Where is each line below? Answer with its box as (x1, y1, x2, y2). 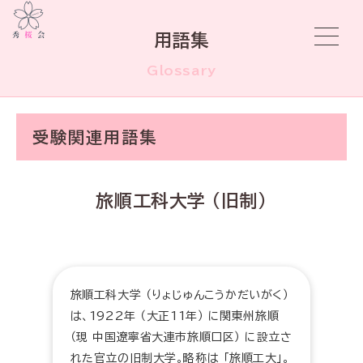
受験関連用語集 (32, 129, 157, 145)
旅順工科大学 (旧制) (96, 192, 267, 210)
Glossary (147, 64, 216, 77)
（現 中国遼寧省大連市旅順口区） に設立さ (70, 331, 293, 343)
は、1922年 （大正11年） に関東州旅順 (70, 310, 280, 322)
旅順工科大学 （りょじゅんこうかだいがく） (70, 289, 289, 301)
